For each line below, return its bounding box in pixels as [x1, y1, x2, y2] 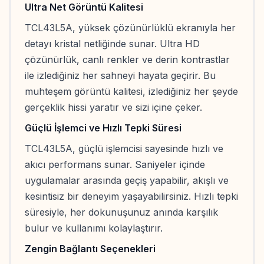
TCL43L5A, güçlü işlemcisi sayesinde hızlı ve [25, 143, 223, 155]
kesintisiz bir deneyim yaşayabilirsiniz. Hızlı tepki [25, 190, 238, 203]
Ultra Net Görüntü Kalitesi [25, 1, 143, 14]
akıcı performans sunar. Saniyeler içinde [25, 159, 205, 171]
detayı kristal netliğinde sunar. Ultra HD [25, 38, 200, 50]
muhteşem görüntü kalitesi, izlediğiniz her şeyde [25, 85, 238, 98]
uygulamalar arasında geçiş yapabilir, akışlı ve [25, 174, 229, 187]
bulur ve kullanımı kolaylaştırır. [25, 222, 163, 235]
